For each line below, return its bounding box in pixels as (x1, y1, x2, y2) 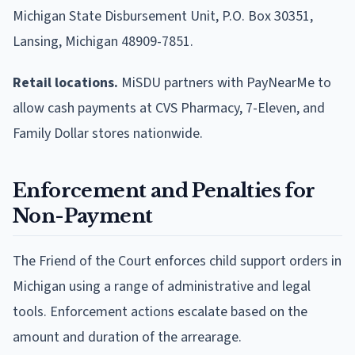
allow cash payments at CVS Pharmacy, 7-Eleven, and (13, 97, 325, 118)
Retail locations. (13, 72, 118, 93)
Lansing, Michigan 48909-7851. (13, 31, 193, 52)
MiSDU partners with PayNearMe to (118, 72, 331, 93)
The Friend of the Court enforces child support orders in (13, 250, 342, 271)
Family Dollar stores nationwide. (13, 123, 203, 143)
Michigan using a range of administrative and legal (13, 276, 311, 296)
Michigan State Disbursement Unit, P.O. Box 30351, (13, 6, 313, 26)
